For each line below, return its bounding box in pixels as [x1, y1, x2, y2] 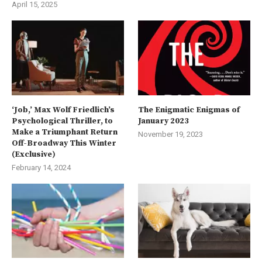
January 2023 [138, 115, 189, 126]
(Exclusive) [12, 149, 56, 160]
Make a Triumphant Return [12, 126, 118, 137]
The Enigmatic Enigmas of [138, 104, 240, 115]
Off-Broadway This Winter [12, 137, 116, 149]
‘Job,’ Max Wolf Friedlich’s [12, 104, 115, 115]
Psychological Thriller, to [12, 115, 113, 126]
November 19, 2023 [138, 129, 204, 139]
